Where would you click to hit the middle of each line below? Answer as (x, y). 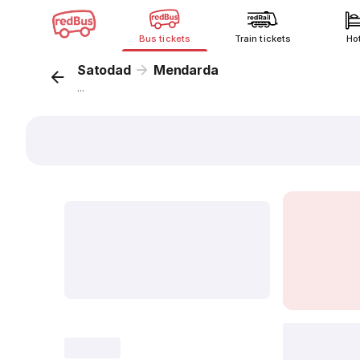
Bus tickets (165, 39)
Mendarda (186, 70)
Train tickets (263, 39)
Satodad (104, 70)
